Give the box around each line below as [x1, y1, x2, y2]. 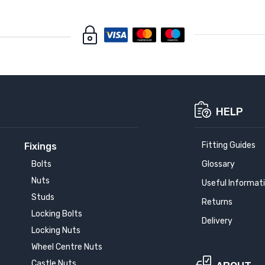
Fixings [24, 140, 57, 152]
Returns [202, 196, 233, 207]
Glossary [202, 159, 235, 169]
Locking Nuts [31, 225, 80, 235]
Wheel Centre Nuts [31, 241, 102, 252]
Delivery [202, 215, 233, 226]
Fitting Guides [202, 140, 256, 150]
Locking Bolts [31, 208, 82, 219]
